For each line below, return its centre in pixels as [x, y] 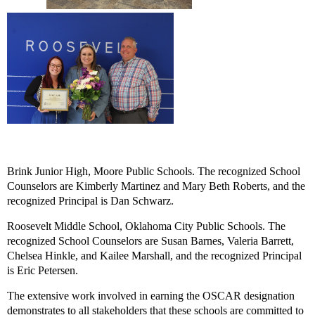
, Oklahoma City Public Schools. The [202, 226]
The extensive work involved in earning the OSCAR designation [151, 295]
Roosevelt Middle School [63, 226]
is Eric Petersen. [44, 270]
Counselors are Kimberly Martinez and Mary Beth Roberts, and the [156, 186]
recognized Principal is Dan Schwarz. [90, 200]
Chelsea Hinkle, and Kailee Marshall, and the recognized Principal [154, 255]
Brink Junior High [47, 171]
